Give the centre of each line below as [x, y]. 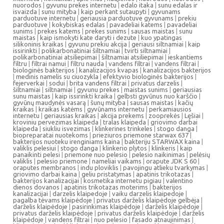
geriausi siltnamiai [157, 44]
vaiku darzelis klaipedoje [148, 193]
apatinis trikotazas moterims [106, 187]
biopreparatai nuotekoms [50, 135]
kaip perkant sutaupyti [114, 11]
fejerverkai [29, 83]
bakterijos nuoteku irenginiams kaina [66, 141]
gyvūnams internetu [116, 109]
